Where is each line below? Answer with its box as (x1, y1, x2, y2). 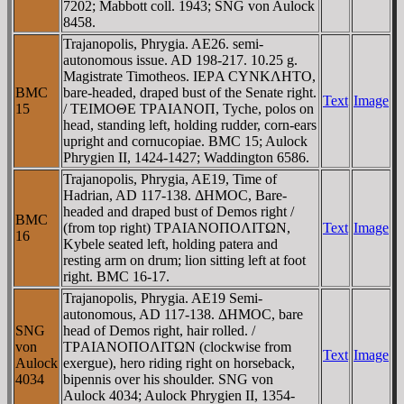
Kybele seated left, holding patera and (63, 235, 278, 252)
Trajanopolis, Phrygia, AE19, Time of (63, 170, 277, 187)
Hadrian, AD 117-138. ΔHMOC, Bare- (63, 187, 287, 203)
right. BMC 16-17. (63, 268, 170, 284)
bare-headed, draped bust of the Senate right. (63, 84, 317, 100)
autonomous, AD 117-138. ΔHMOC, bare (63, 306, 303, 322)
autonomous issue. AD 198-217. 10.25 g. (63, 51, 298, 68)
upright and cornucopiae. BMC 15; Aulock (63, 133, 308, 149)
